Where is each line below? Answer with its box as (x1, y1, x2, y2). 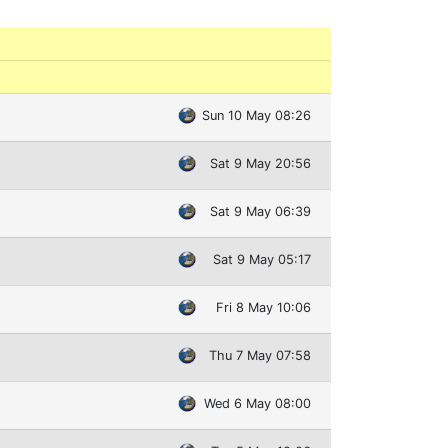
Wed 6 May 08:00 (204, 396, 311, 412)
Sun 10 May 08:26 (202, 108, 311, 124)
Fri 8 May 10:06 (216, 300, 311, 316)
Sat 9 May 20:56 (210, 156, 311, 172)
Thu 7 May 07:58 (209, 348, 311, 364)
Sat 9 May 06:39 (210, 204, 311, 220)
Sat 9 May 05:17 (213, 252, 311, 268)
